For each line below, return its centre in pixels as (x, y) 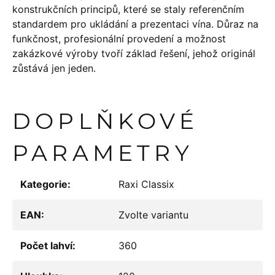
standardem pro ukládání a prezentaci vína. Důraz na (135, 24)
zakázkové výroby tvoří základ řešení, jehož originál (134, 53)
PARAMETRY (103, 153)
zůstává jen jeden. (54, 68)
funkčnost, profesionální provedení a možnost (119, 39)
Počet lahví (46, 246)
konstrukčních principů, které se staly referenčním (128, 9)
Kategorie (44, 184)
